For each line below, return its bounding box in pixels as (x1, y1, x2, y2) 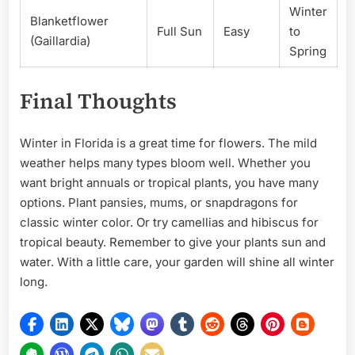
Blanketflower (30, 13, 109, 29)
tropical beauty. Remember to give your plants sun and (20, 234, 326, 250)
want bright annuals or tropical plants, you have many (20, 174, 319, 190)
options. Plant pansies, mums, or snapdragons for (20, 194, 298, 210)
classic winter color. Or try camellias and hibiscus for (20, 214, 319, 230)
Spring (289, 44, 326, 59)
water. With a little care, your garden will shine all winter (20, 254, 334, 269)
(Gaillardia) (30, 33, 90, 49)
